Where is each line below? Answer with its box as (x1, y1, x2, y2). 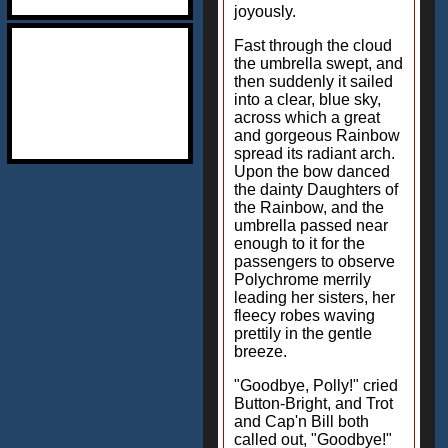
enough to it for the (234, 235, 365, 252)
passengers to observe (234, 253, 395, 270)
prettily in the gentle (234, 325, 372, 342)
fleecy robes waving (234, 307, 375, 324)
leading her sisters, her (234, 289, 395, 306)
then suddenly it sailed (234, 73, 393, 90)
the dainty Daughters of (234, 181, 398, 198)
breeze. (234, 343, 287, 360)
